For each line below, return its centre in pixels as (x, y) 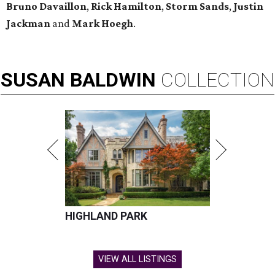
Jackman (28, 24)
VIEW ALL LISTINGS (137, 260)
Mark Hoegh (103, 24)
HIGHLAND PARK (106, 216)
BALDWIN (113, 80)
